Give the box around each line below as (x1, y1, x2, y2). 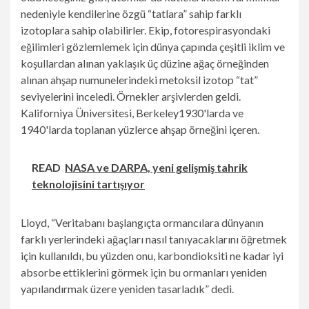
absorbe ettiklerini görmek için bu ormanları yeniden (21, 266, 267, 279)
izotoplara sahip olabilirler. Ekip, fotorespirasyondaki (21, 23, 270, 37)
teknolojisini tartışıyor (32, 177, 145, 191)
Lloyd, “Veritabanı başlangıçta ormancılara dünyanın (21, 216, 263, 230)
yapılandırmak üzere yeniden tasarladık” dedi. (21, 282, 234, 296)
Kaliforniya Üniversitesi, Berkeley (21, 106, 179, 120)
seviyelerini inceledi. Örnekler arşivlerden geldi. (21, 90, 241, 103)
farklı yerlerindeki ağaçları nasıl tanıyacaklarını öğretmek (21, 232, 287, 246)
